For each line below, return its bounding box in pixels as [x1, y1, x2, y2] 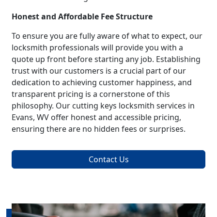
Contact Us [88, 154, 129, 165]
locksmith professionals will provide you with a [12, 42, 183, 53]
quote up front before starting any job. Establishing [12, 53, 201, 64]
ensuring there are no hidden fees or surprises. [12, 123, 186, 134]
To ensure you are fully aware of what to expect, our [12, 30, 202, 41]
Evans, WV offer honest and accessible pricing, [12, 111, 181, 123]
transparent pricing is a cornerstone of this [12, 88, 170, 99]
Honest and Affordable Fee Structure [12, 11, 153, 22]
